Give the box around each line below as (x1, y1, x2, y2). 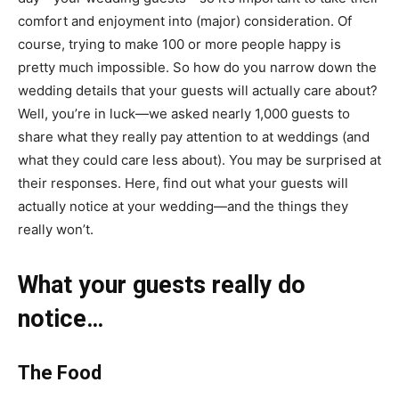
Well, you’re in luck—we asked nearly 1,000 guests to (18, 105, 350, 123)
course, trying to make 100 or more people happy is (18, 36, 341, 53)
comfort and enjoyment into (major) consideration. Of (18, 12, 352, 30)
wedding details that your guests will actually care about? (18, 82, 378, 100)
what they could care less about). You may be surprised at (18, 151, 381, 169)
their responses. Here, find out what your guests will (18, 175, 348, 192)
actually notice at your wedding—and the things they (18, 198, 348, 216)
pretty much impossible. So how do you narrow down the (18, 59, 377, 77)
